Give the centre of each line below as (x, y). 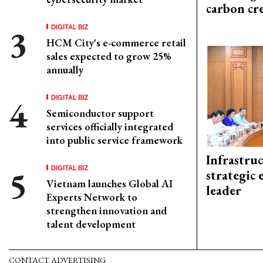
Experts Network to (92, 197)
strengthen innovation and (107, 210)
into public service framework (114, 140)
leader (224, 191)
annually (65, 70)
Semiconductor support (100, 113)
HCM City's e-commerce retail (116, 43)
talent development (91, 224)
